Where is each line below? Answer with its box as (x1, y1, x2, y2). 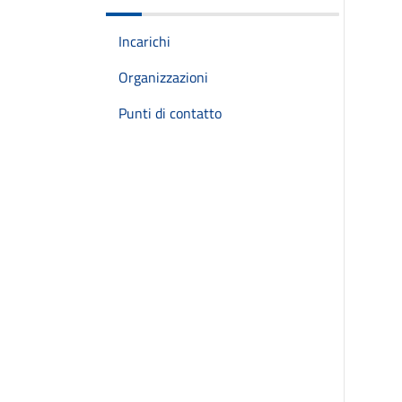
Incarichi (118, 31, 170, 52)
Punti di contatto (118, 102, 222, 124)
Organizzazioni (118, 66, 208, 88)
